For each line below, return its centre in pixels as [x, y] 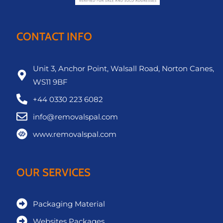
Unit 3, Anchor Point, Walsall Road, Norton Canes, [123, 68]
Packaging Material [69, 204]
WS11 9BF [50, 82]
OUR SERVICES [54, 172]
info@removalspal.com [75, 116]
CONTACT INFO [54, 37]
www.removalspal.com [74, 134]
